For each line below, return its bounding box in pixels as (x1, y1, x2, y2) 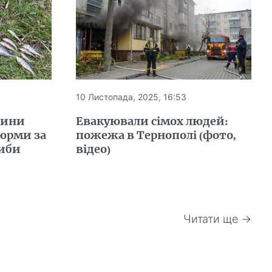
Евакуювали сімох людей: (76, 114, 229, 129)
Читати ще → (183, 212, 252, 226)
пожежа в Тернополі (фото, (76, 128, 237, 143)
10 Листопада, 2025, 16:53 (76, 92, 187, 103)
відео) (76, 142, 111, 157)
